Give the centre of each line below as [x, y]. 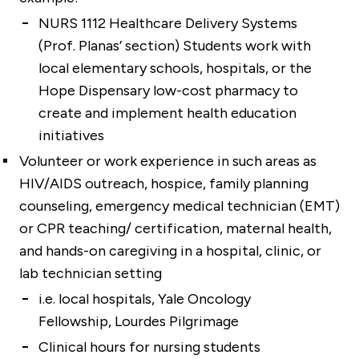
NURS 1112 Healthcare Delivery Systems [168, 23]
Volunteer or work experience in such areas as [168, 161]
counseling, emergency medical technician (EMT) [179, 206]
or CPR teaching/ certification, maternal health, [175, 228]
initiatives [71, 135]
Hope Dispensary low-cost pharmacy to [168, 90]
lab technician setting [91, 273]
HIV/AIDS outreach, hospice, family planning [164, 183]
